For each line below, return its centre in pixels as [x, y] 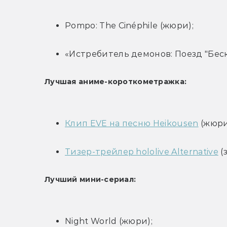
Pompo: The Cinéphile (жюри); [129, 26]
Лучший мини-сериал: [90, 180]
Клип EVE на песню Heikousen [132, 124]
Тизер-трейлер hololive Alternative [142, 152]
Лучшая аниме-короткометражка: [116, 82]
